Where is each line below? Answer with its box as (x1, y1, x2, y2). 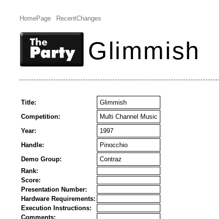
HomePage (20, 15, 51, 22)
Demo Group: (21, 155, 62, 163)
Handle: (21, 141, 44, 149)
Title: (21, 99, 36, 106)
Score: (21, 176, 41, 184)
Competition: (21, 113, 60, 120)
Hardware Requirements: (21, 195, 95, 202)
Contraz (100, 155, 122, 163)
